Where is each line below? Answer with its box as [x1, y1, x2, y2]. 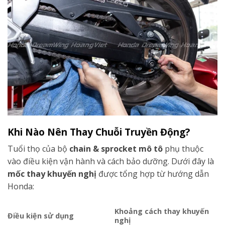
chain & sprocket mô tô [69, 143, 163, 155]
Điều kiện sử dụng [8, 211, 74, 220]
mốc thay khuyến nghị [8, 168, 96, 180]
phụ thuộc [163, 143, 203, 155]
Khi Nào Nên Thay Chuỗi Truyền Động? [8, 125, 190, 139]
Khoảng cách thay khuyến [115, 206, 209, 216]
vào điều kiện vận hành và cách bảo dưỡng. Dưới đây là [8, 156, 214, 167]
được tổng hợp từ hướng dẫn [96, 168, 209, 180]
